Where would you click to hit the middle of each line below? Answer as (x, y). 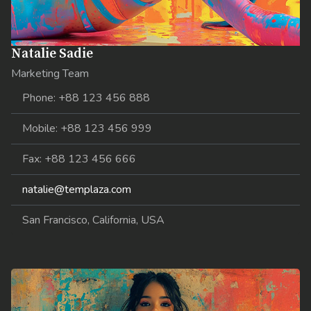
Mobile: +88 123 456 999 (87, 129)
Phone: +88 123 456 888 (86, 98)
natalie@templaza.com (77, 190)
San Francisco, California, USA (94, 220)
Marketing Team (50, 74)
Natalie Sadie (52, 54)
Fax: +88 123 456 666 (79, 159)
